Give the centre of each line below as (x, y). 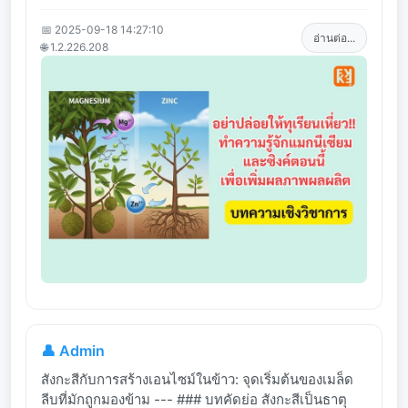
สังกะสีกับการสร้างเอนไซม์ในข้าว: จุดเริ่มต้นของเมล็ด (197, 379)
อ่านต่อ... (334, 38)
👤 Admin (73, 350)
